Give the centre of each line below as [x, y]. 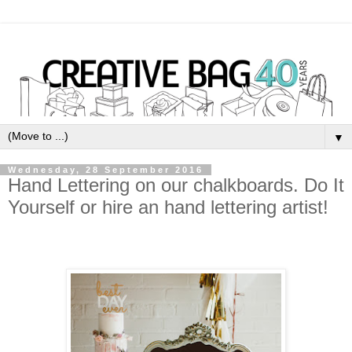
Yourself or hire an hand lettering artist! [168, 207]
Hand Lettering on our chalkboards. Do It [176, 185]
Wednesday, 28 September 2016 [106, 169]
